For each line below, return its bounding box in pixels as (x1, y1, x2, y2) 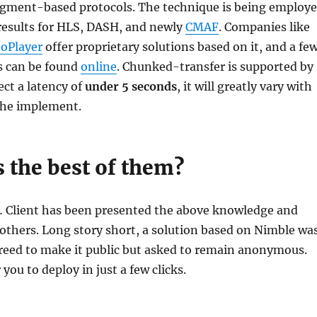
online (80, 59, 117, 74)
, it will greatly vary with (176, 79, 312, 93)
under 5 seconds (84, 79, 177, 93)
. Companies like (218, 19, 310, 34)
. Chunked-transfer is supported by (116, 59, 313, 74)
